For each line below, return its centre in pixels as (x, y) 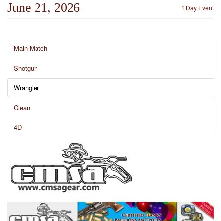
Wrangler (26, 88)
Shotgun (26, 68)
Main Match (31, 48)
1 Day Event (197, 8)
